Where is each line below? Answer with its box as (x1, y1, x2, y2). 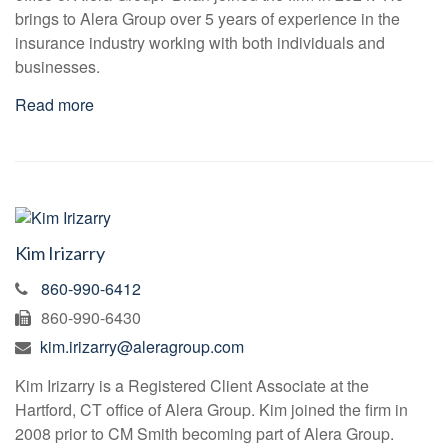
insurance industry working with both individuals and (15, 31, 385, 55)
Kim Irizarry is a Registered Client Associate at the (15, 374, 369, 398)
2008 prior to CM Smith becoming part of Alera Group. (15, 422, 398, 446)
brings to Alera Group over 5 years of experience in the (15, 7, 400, 31)
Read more (15, 93, 94, 117)
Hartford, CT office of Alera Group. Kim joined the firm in (15, 398, 408, 422)
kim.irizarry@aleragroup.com (40, 335, 244, 359)
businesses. (15, 55, 100, 79)
